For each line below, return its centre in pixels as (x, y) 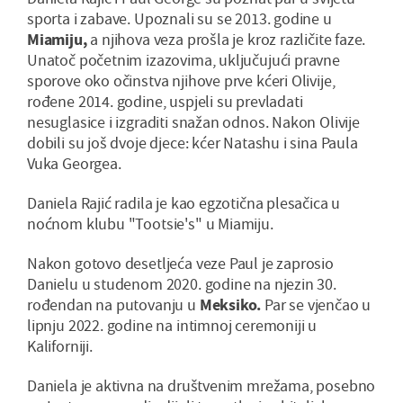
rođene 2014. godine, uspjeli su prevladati (165, 102)
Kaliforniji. (60, 346)
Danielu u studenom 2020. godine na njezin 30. (182, 284)
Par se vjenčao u (316, 305)
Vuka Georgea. (74, 164)
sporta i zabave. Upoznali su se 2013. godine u (179, 19)
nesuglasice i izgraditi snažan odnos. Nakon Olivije (193, 122)
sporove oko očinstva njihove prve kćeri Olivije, (181, 81)
